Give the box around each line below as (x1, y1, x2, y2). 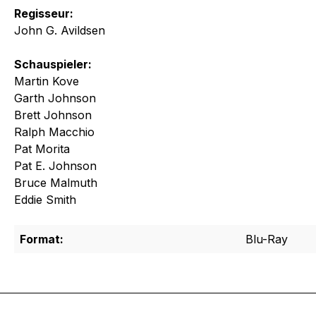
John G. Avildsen (14, 23, 105, 37)
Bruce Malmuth (14, 175, 97, 190)
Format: (20, 231, 63, 246)
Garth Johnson (14, 90, 96, 105)
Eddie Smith (14, 192, 76, 207)
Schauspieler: (14, 56, 92, 71)
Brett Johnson (14, 107, 92, 122)
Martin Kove (14, 73, 79, 88)
